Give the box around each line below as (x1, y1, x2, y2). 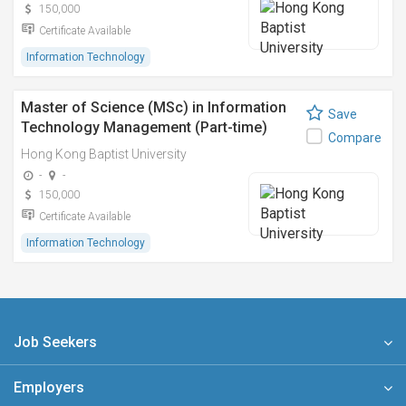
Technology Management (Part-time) (21, 119, 267, 136)
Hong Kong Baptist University (21, 147, 187, 161)
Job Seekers (14, 333, 97, 351)
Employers (14, 379, 84, 396)
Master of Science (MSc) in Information (21, 99, 286, 116)
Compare (328, 130, 382, 145)
